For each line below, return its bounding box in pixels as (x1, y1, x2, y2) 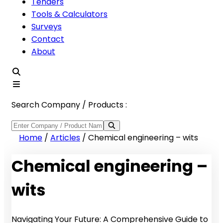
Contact (31, 33, 64, 45)
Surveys (31, 21, 62, 32)
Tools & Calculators (31, 8, 108, 20)
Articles (50, 132, 80, 143)
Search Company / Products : (11, 99, 127, 111)
